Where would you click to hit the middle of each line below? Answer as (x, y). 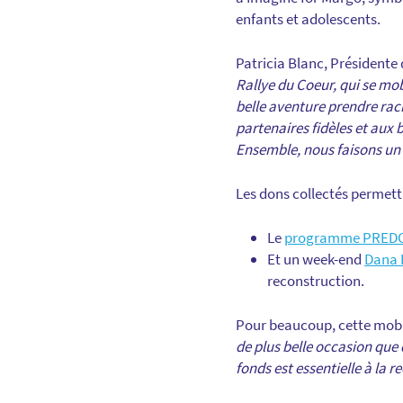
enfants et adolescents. (308, 18)
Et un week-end (316, 259)
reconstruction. (316, 280)
